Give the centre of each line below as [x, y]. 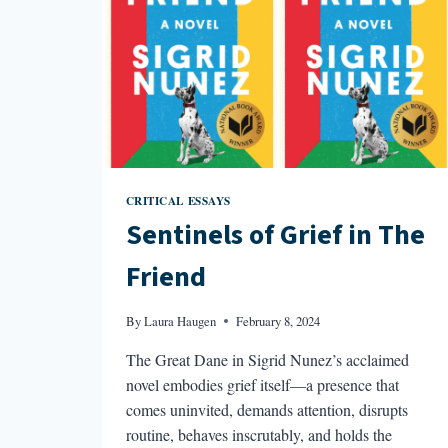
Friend [165, 277]
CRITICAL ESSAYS [178, 200]
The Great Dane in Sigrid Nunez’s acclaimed [267, 360]
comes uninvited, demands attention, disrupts [266, 410]
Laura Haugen [179, 321]
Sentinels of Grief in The [275, 235]
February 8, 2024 [277, 321]
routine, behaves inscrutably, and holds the [258, 435]
